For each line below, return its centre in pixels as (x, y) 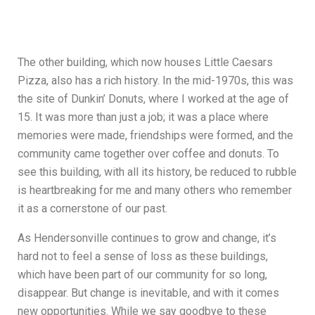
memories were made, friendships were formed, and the (155, 136)
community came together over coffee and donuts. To (148, 154)
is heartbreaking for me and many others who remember (155, 191)
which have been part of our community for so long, (142, 275)
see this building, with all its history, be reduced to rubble (157, 172)
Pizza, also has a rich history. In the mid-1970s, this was (155, 81)
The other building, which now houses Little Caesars (145, 63)
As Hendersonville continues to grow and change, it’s (147, 238)
